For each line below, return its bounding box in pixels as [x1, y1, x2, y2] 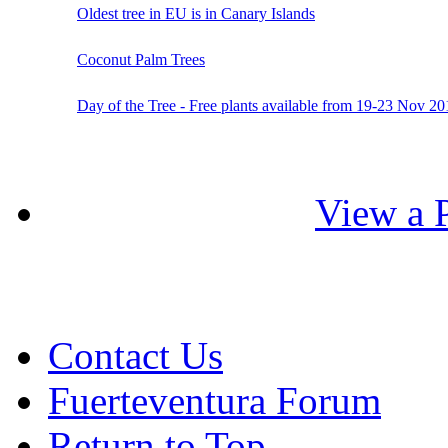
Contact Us [48, 333, 223, 377]
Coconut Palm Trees [77, 50, 205, 68]
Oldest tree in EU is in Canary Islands [77, 4, 315, 22]
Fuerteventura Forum [48, 378, 381, 422]
